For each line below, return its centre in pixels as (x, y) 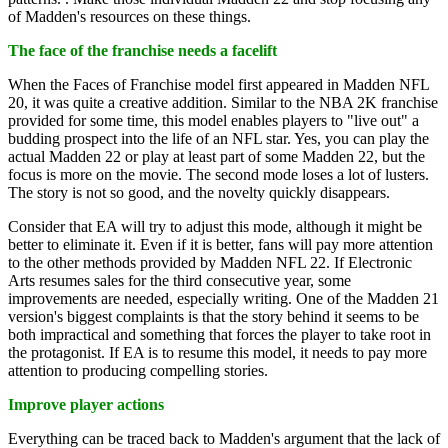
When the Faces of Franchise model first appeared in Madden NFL (218, 84)
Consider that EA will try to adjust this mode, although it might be (215, 226)
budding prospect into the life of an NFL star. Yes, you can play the (218, 138)
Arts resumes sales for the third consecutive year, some (179, 280)
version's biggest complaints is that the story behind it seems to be (213, 316)
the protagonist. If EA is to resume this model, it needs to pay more (217, 352)
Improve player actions (86, 404)
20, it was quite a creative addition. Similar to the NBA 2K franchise (223, 102)
